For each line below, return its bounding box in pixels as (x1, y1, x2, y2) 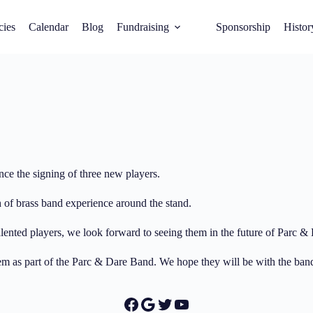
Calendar (29, 20, 68, 33)
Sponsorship (216, 20, 270, 33)
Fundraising (117, 20, 169, 33)
